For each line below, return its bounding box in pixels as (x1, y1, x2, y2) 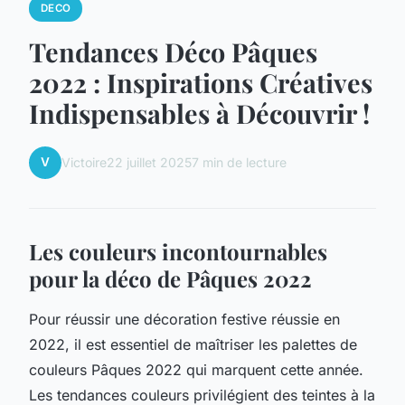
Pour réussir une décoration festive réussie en (29, 309, 340, 328)
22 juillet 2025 (107, 155, 192, 171)
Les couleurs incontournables (29, 236, 327, 266)
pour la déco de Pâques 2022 (29, 263, 312, 293)
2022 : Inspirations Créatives (29, 64, 372, 99)
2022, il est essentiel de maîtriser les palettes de (29, 334, 357, 353)
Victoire (61, 155, 107, 171)
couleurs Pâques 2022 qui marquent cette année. (29, 360, 363, 379)
